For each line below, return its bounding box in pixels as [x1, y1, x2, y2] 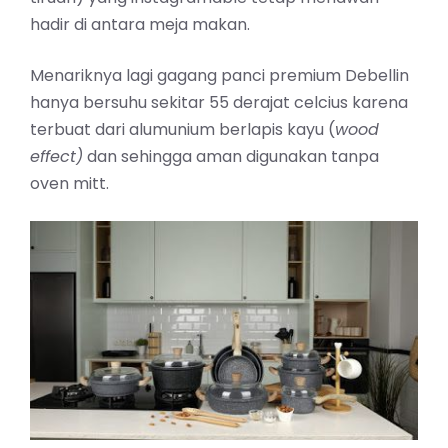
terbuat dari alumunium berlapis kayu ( [30, 118, 335, 142]
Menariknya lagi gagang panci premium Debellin [30, 64, 409, 88]
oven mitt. [30, 172, 109, 196]
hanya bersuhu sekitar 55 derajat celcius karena [30, 91, 408, 115]
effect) [30, 145, 83, 169]
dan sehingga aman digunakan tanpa [83, 145, 379, 169]
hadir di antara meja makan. [30, 13, 250, 37]
